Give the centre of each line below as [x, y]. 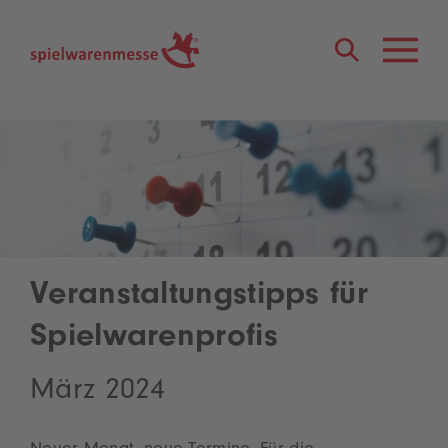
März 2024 [98, 393]
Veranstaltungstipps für [199, 298]
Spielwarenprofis [154, 340]
